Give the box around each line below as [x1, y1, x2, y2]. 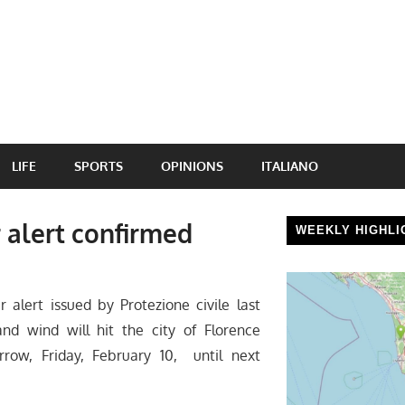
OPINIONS [161, 157, 223, 174]
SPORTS [74, 157, 123, 174]
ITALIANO [261, 157, 318, 174]
